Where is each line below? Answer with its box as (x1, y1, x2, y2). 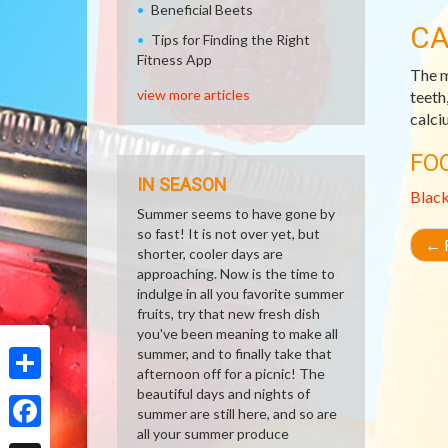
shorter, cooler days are (137, 245, 283, 262)
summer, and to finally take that (137, 345, 332, 362)
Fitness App (137, 51, 212, 68)
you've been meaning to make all (137, 325, 338, 342)
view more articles (137, 86, 250, 103)
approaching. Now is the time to (137, 265, 335, 282)
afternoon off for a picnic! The (137, 365, 325, 382)
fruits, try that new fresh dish (137, 305, 320, 322)
